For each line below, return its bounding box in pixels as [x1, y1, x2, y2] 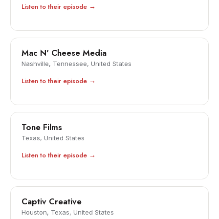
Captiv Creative [22, 196, 82, 208]
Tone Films [22, 121, 63, 133]
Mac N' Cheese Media [22, 47, 107, 59]
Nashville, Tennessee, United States [22, 60, 132, 68]
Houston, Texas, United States [22, 208, 114, 217]
